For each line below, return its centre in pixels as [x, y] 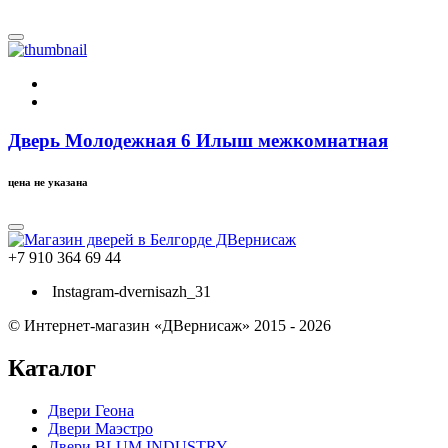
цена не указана [48, 182]
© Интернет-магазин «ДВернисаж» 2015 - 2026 [169, 326]
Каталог [52, 368]
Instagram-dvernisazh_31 [131, 292]
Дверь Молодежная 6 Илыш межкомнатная [198, 140]
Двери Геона [91, 411]
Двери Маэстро [100, 429]
